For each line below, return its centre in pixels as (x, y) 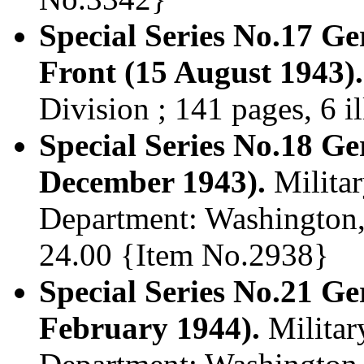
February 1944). (149, 328)
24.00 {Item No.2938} (184, 255)
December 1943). (152, 182)
